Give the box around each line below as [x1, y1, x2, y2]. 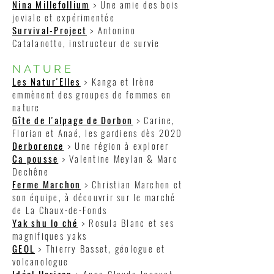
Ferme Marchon [12, 177, 81, 191]
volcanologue [12, 254, 68, 268]
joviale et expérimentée [12, 10, 115, 24]
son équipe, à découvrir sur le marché [12, 190, 176, 204]
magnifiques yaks [12, 229, 87, 242]
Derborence [12, 139, 64, 152]
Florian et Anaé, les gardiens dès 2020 [12, 126, 183, 139]
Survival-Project [12, 23, 87, 37]
